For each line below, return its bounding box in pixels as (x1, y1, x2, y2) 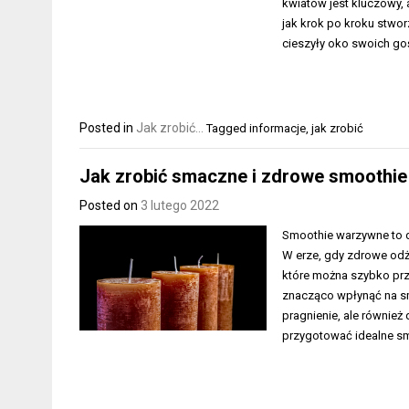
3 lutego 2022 (141, 198, 219, 213)
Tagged (206, 121, 249, 135)
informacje (249, 121, 306, 135)
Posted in (79, 120, 136, 135)
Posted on (79, 198, 141, 213)
